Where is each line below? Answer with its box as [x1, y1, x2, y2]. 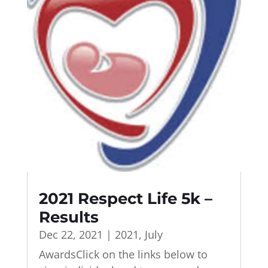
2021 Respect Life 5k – [38, 189, 212, 209]
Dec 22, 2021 [38, 227, 103, 242]
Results [38, 208, 99, 227]
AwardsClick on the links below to [38, 247, 208, 262]
